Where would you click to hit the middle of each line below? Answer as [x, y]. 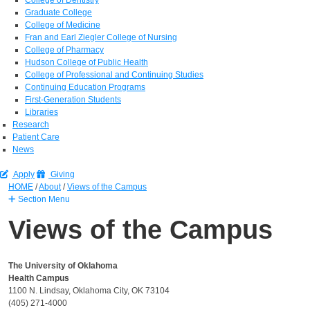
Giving [62, 174]
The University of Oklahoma [63, 265]
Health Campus [39, 278]
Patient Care [36, 137]
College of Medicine [63, 25]
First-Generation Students [73, 99]
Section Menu [43, 199]
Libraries [42, 112]
